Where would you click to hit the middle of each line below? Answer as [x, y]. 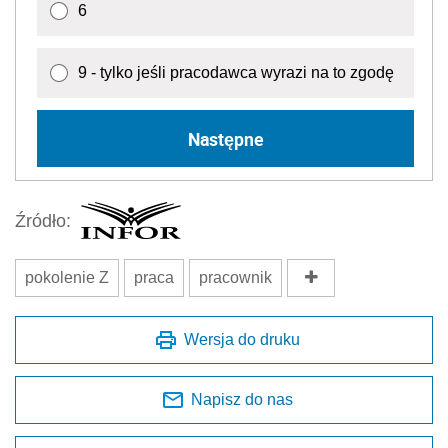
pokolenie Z [67, 278]
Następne [225, 138]
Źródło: [43, 220]
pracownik [235, 278]
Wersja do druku [242, 340]
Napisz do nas [242, 400]
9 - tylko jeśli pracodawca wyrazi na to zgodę [236, 73]
